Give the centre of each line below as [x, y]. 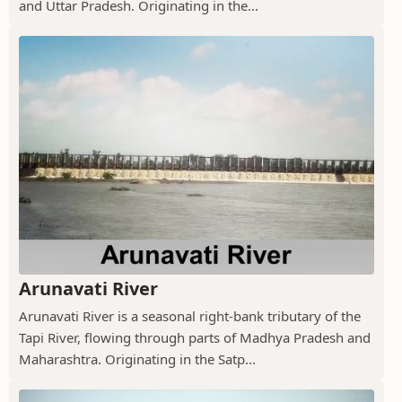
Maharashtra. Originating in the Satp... [137, 358]
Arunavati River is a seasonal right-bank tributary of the [190, 315]
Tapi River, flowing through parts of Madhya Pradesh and [195, 337]
